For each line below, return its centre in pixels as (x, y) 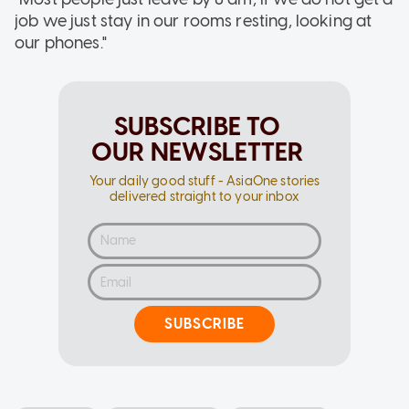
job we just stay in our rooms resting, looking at (194, 21)
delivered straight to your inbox (204, 196)
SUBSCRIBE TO (197, 126)
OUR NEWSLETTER (197, 151)
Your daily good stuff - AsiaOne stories (204, 181)
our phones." (61, 42)
